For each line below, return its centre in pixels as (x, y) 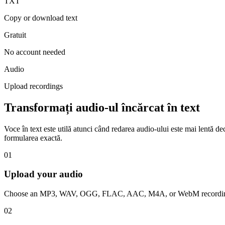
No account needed (35, 52)
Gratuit (15, 35)
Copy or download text (41, 18)
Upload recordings (33, 86)
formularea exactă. (33, 138)
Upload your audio (43, 174)
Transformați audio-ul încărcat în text (102, 107)
